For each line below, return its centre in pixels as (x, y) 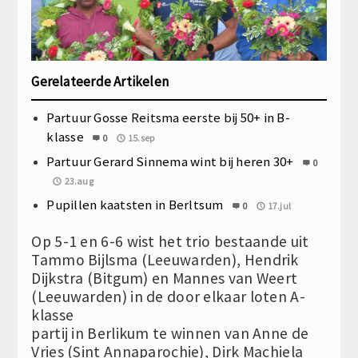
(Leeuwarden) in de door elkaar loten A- (168, 296)
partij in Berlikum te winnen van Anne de (170, 333)
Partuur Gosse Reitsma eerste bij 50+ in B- (168, 117)
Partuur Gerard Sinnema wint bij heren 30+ (170, 161)
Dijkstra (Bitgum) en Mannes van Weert (165, 278)
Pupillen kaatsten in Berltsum (135, 204)
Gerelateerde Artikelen (100, 81)
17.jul (279, 205)
